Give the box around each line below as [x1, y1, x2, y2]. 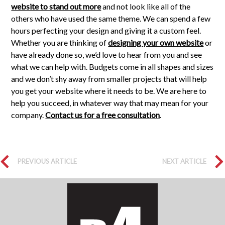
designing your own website [108, 38, 204, 47]
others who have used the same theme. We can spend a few [11, 14, 211, 23]
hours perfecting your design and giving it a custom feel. [11, 26, 204, 35]
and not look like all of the [101, 2, 191, 11]
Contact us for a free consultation [45, 110, 160, 120]
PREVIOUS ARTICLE [18, 157, 77, 165]
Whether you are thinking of [11, 38, 108, 47]
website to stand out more [11, 2, 101, 11]
